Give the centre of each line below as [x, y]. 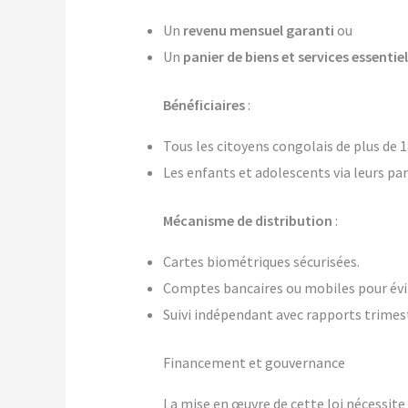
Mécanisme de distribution [247, 221]
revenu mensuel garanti [258, 31]
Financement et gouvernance [254, 363]
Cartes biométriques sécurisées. [261, 262]
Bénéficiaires [204, 105]
